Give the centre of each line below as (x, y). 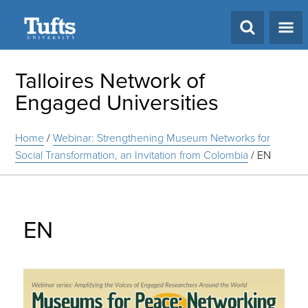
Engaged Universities (117, 101)
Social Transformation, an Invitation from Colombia (132, 155)
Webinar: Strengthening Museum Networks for (162, 137)
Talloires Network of (110, 79)
